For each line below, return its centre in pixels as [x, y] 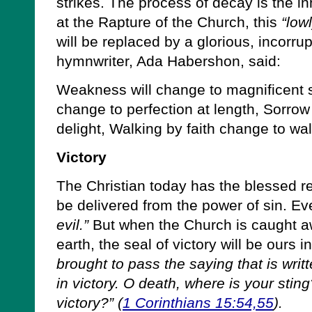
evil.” [72, 225]
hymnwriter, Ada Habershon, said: [169, 61]
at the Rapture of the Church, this [169, 22]
